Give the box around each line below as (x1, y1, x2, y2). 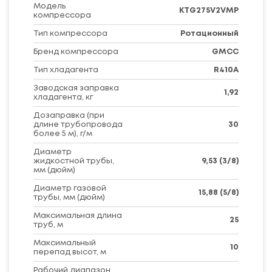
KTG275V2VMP (179, 7, 239, 15)
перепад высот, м (33, 248, 106, 256)
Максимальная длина (33, 212, 122, 219)
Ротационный (180, 30, 239, 37)
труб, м (33, 221, 63, 228)
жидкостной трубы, (33, 157, 114, 165)
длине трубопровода (33, 121, 123, 128)
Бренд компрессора (33, 48, 118, 55)
